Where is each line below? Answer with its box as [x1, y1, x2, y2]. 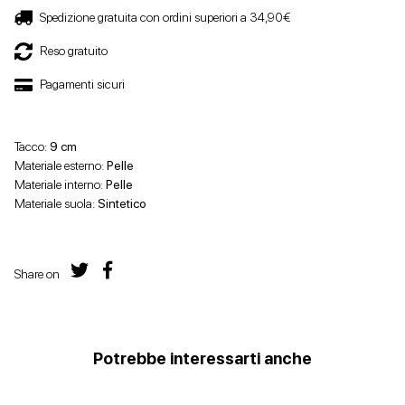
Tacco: [14, 139, 50, 154]
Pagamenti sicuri [40, 77, 125, 91]
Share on [14, 267, 60, 281]
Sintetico [98, 196, 146, 211]
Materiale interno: [14, 177, 106, 192]
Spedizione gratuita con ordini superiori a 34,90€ [40, 10, 290, 24]
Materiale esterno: [14, 158, 107, 173]
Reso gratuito [40, 43, 108, 58]
